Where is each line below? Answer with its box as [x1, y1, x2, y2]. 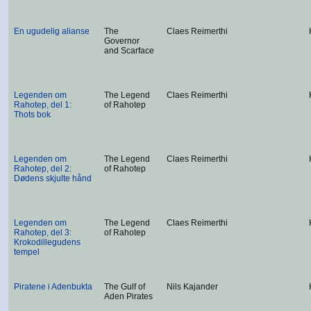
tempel [14, 247, 40, 257]
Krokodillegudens [14, 237, 81, 247]
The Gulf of [104, 282, 145, 292]
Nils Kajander [167, 282, 218, 292]
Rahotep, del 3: [14, 228, 72, 237]
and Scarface [104, 46, 154, 56]
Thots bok [14, 110, 51, 119]
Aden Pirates [104, 292, 153, 301]
